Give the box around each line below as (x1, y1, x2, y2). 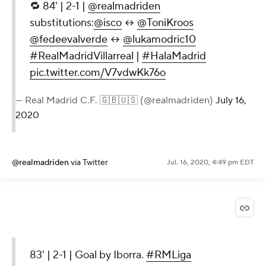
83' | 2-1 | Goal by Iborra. (30, 248, 146, 262)
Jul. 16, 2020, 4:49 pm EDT (167, 158, 254, 167)
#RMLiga (146, 248, 191, 262)
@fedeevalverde (30, 33, 107, 47)
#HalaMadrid (142, 49, 206, 64)
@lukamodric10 (123, 33, 196, 47)
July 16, (216, 94, 246, 107)
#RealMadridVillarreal (30, 49, 134, 64)
